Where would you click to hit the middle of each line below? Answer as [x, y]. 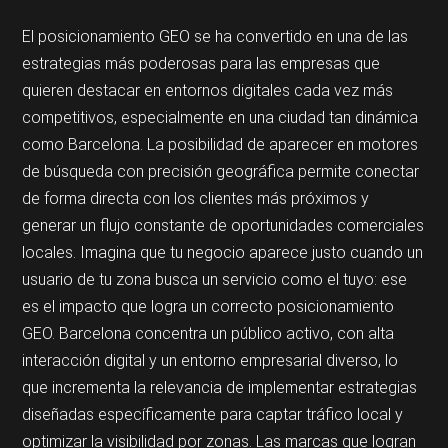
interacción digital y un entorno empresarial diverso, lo [210, 361]
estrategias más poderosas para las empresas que [201, 64]
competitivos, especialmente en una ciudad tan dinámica [220, 118]
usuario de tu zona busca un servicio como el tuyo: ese [215, 280]
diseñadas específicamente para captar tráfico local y [213, 415]
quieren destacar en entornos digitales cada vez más [208, 91]
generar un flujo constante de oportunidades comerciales [223, 226]
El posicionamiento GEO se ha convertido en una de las [215, 37]
